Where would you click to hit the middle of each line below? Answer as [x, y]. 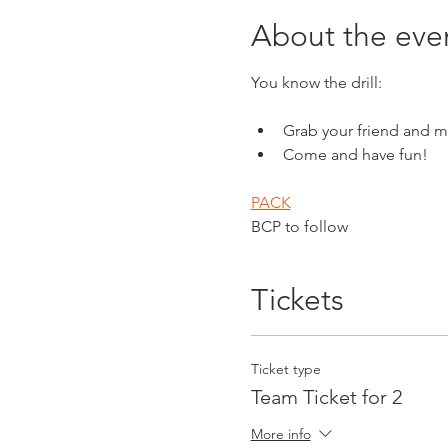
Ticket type [285, 368]
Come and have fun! [355, 154]
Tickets [297, 299]
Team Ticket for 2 [326, 396]
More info [280, 433]
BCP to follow [299, 226]
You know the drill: [316, 82]
